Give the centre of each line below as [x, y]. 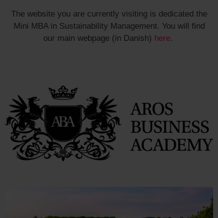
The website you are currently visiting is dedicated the [109, 14]
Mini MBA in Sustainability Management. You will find [109, 26]
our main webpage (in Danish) [99, 38]
